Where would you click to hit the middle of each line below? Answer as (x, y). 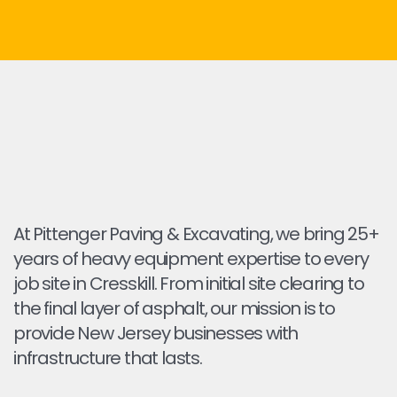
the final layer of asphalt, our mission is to (174, 308)
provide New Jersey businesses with (156, 333)
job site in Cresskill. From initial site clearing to (189, 284)
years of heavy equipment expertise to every (191, 259)
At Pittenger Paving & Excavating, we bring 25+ (196, 234)
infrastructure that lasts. (108, 358)
